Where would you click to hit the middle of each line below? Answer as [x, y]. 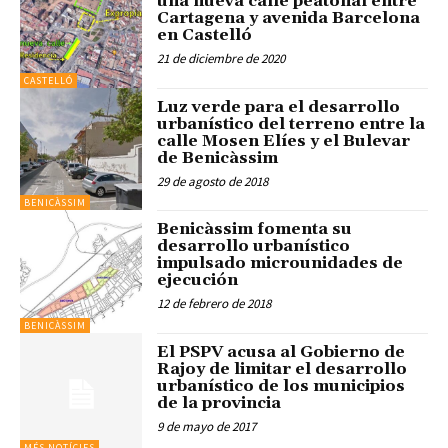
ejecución [198, 280]
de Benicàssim [218, 157]
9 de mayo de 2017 [207, 426]
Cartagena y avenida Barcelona [289, 18]
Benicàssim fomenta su [255, 229]
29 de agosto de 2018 [213, 181]
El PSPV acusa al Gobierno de [281, 351]
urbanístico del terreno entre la [291, 123]
